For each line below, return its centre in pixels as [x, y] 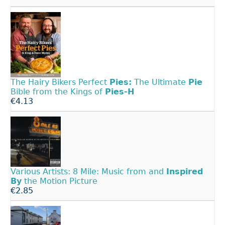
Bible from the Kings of [58, 92]
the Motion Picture [60, 181]
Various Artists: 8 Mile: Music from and [88, 171]
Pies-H [120, 92]
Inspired [185, 171]
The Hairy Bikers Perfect [60, 82]
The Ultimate [160, 82]
